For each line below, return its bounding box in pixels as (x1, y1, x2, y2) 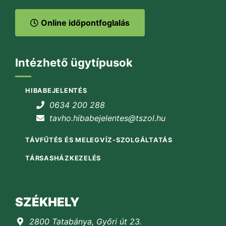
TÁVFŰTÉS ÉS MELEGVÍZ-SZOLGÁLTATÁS (25, 136, 173, 144)
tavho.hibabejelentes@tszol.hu (49, 113, 165, 124)
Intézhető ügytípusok (15, 55, 133, 69)
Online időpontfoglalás (41, 17, 130, 28)
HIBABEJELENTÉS (25, 87, 87, 95)
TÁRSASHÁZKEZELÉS (25, 154, 101, 162)
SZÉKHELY (15, 195, 79, 210)
